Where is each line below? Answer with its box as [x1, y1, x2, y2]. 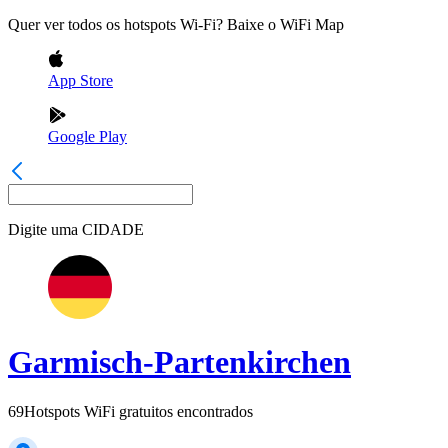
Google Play [48, 128, 127, 145]
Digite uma [8, 221, 78, 238]
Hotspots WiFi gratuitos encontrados [24, 402, 253, 420]
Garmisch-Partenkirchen [8, 344, 351, 381]
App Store [48, 72, 113, 89]
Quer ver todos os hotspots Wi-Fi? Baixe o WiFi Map [8, 16, 344, 33]
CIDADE [82, 221, 144, 238]
